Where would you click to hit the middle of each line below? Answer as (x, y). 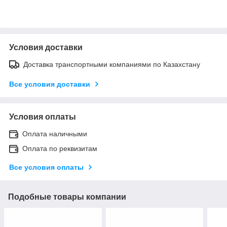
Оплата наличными (55, 134)
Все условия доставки (50, 84)
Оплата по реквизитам (60, 148)
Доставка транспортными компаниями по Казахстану (112, 64)
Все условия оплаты (46, 167)
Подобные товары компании (67, 197)
